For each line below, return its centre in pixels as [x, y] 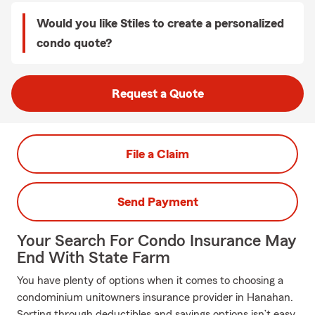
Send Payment [157, 202]
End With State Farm [94, 258]
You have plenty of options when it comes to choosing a [150, 281]
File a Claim [157, 154]
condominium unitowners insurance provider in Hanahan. [155, 297]
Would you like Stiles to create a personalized [160, 23]
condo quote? [74, 43]
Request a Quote [157, 94]
